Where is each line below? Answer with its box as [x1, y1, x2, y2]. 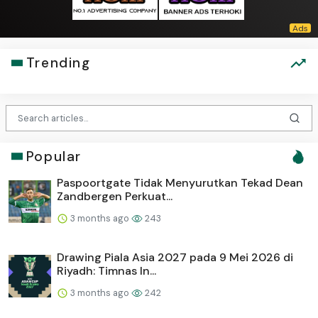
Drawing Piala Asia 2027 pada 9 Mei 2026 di [57, 249, 293, 265]
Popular [26, 147, 82, 165]
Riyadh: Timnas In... [57, 263, 156, 278]
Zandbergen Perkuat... [57, 188, 172, 204]
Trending [26, 54, 91, 72]
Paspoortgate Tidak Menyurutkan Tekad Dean [57, 175, 303, 190]
